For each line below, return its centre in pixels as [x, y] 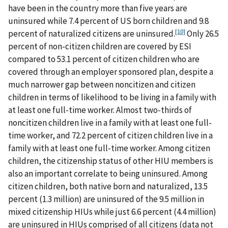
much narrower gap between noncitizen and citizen [102, 85]
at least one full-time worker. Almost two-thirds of [100, 110]
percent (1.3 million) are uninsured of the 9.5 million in [106, 199]
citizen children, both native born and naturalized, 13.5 [108, 187]
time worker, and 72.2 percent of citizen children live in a [110, 136]
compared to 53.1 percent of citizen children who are [104, 59]
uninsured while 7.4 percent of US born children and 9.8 [108, 21]
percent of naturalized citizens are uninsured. [92, 34]
